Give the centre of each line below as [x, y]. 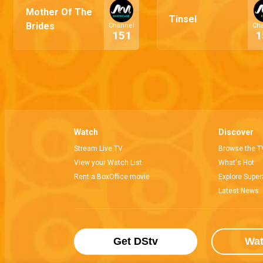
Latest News [238, 191]
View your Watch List [108, 163]
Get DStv [136, 241]
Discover [236, 132]
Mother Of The [59, 12]
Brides [40, 26]
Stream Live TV [98, 149]
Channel [122, 26]
